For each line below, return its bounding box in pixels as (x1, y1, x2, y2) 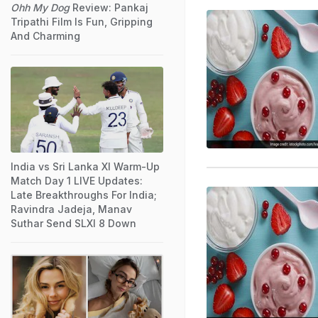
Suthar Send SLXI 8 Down (11, 216, 136, 229)
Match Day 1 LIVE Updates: (11, 174, 143, 187)
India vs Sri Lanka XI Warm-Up (11, 160, 160, 172)
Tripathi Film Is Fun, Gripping (11, 15, 153, 28)
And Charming (11, 29, 80, 42)
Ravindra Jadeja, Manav (11, 202, 132, 215)
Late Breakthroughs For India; (11, 188, 157, 201)
